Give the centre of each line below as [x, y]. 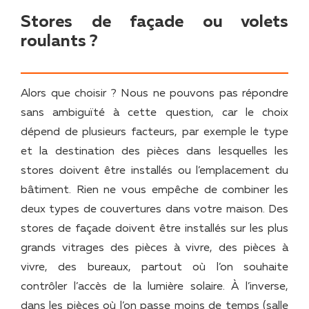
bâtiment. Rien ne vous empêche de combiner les [154, 190]
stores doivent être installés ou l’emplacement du [154, 171]
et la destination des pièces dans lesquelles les [154, 151]
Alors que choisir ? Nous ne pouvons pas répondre [154, 93]
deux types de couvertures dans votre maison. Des [154, 209]
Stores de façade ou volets [154, 22]
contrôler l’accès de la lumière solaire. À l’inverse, [154, 287]
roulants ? [59, 41]
